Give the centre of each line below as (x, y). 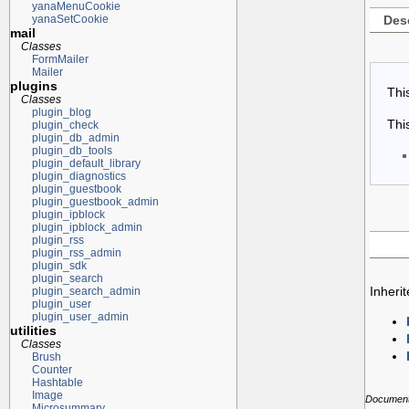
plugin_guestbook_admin (95, 201)
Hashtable (57, 382)
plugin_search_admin (86, 291)
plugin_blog (61, 112)
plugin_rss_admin (76, 252)
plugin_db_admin (75, 137)
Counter (52, 369)
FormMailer (60, 59)
